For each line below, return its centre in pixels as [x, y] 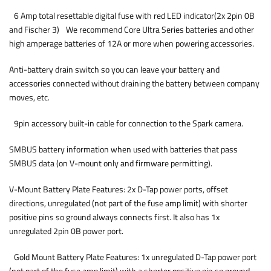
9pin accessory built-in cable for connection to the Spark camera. [129, 123]
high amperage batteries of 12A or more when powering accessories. [132, 44]
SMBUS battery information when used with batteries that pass [123, 149]
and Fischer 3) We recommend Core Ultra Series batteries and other [132, 30]
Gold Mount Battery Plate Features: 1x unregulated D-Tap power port [133, 257]
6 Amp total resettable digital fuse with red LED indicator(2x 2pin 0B [132, 16]
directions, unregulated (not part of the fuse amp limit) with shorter [128, 203]
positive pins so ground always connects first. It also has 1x [114, 217]
